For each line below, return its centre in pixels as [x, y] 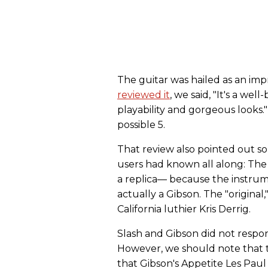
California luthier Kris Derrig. [184, 209]
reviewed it [144, 95]
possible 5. [141, 124]
